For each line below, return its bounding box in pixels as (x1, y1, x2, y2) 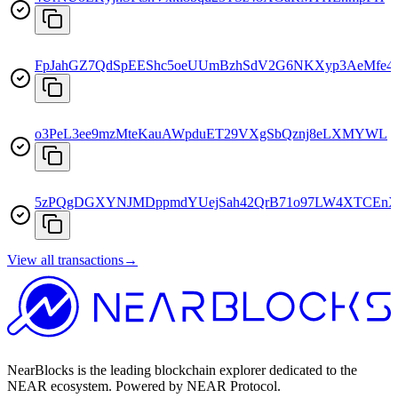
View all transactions (7, 251, 123, 267)
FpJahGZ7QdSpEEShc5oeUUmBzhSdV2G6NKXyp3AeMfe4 (35, 57, 394, 73)
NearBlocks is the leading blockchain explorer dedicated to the (7, 362, 357, 378)
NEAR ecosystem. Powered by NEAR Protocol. (7, 378, 281, 394)
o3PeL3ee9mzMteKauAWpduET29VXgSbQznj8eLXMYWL (35, 125, 387, 141)
